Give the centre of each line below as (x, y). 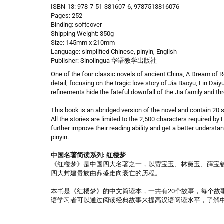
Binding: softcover (76, 25)
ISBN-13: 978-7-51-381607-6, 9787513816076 (115, 7)
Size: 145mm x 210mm (83, 43)
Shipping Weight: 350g (82, 34)
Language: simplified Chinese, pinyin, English (114, 52)
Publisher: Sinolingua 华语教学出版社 (105, 61)
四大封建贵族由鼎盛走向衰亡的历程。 (106, 173)
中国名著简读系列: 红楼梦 (88, 155)
